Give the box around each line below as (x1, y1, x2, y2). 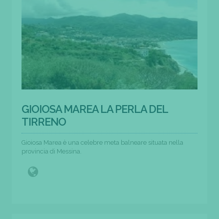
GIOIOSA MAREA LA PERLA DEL (22, 102, 168, 115)
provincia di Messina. (22, 147, 82, 155)
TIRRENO (22, 115, 66, 128)
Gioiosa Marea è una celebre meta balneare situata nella (22, 138, 183, 146)
